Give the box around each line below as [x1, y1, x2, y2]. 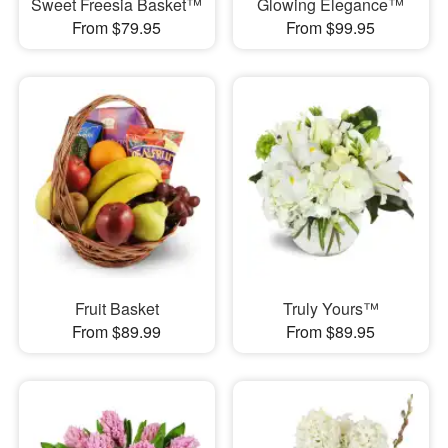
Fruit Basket [74, 296, 159, 320]
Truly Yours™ [282, 296, 379, 320]
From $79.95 [72, 16, 162, 40]
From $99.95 [286, 16, 376, 40]
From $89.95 [286, 319, 376, 343]
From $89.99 [72, 319, 162, 343]
